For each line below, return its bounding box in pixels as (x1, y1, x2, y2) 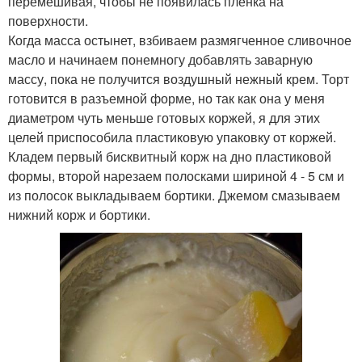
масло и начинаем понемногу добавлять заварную (8, 49, 313, 69)
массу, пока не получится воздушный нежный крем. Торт (8, 69, 349, 88)
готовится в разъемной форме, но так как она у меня (8, 88, 325, 107)
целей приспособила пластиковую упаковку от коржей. (8, 127, 336, 146)
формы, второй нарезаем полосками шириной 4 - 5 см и (8, 166, 344, 185)
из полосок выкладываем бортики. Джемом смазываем (8, 185, 340, 204)
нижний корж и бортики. (8, 204, 150, 224)
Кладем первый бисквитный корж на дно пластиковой (8, 146, 331, 166)
